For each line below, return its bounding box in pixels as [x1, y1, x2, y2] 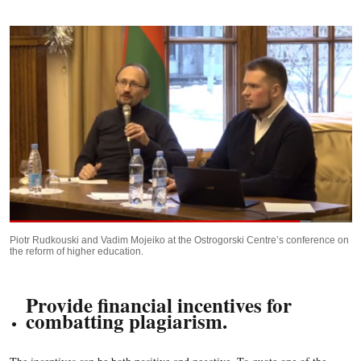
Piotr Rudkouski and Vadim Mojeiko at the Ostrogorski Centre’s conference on [9, 234, 349, 246]
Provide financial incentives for [25, 289, 292, 320]
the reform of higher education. [9, 245, 143, 257]
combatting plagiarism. [25, 305, 227, 336]
